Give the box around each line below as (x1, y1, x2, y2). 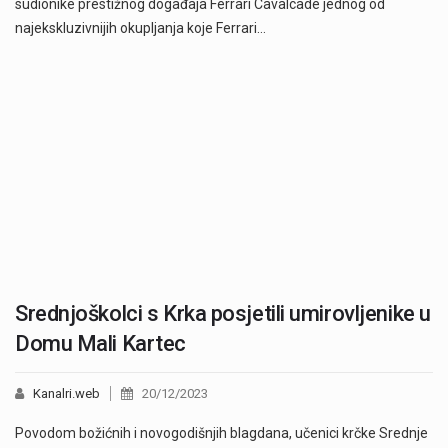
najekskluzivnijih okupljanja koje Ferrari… (15, 19, 266, 36)
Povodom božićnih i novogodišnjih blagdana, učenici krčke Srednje (15, 424, 428, 441)
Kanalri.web (33, 385, 100, 401)
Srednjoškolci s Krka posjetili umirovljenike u (15, 300, 431, 326)
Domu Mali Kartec (15, 330, 186, 356)
